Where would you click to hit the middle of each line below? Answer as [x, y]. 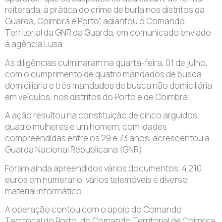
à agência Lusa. [34, 44]
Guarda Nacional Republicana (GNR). [74, 150]
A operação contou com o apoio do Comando [93, 209]
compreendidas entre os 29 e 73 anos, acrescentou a [107, 138]
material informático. [44, 191]
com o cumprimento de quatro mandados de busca [103, 74]
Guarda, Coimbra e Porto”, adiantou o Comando [95, 21]
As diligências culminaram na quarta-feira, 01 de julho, [106, 62]
